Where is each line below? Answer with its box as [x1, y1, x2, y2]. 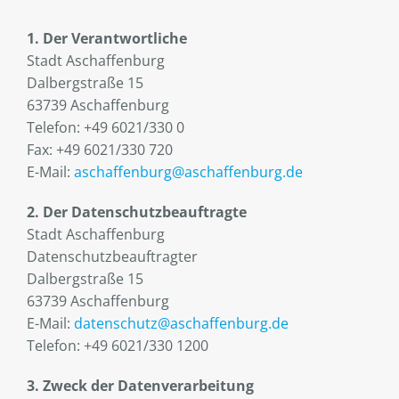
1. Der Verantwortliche [27, 28, 187, 49]
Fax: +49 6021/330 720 [27, 140, 173, 160]
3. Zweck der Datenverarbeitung [27, 376, 254, 396]
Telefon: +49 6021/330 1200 [27, 336, 208, 356]
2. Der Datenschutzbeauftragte [27, 202, 247, 223]
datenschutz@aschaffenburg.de [74, 313, 289, 334]
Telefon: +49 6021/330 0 [27, 118, 184, 138]
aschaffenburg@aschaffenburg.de [74, 162, 303, 183]
